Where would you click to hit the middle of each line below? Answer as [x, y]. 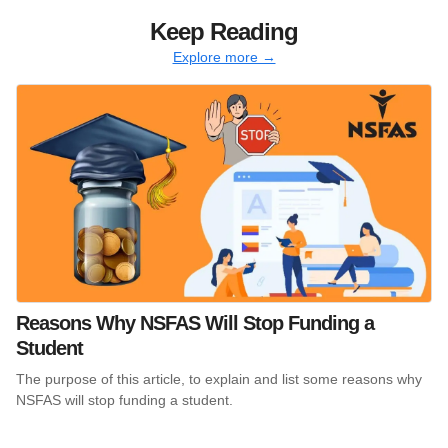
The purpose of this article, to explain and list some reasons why [219, 378]
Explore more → [224, 57]
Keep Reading [224, 31]
